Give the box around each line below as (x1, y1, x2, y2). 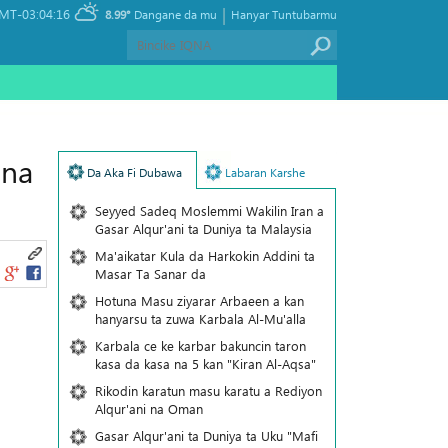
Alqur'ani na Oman (94, 400, 203, 417)
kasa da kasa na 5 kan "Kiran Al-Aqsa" (94, 355, 316, 372)
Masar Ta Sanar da (94, 265, 206, 282)
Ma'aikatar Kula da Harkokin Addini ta (94, 247, 315, 264)
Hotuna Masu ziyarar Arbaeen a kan (94, 292, 304, 309)
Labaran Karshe (224, 164, 305, 180)
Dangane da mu (134, 6, 217, 22)
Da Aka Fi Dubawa (86, 164, 182, 180)
